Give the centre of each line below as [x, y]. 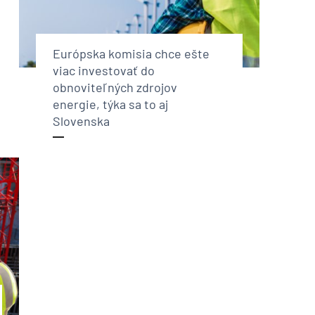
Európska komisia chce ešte [131, 54]
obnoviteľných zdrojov [115, 88]
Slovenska [81, 121]
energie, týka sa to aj [110, 104]
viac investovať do [103, 71]
